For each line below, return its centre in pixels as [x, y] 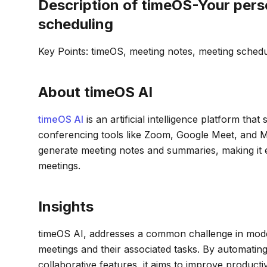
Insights [66, 207]
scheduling [76, 24]
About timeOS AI [95, 92]
